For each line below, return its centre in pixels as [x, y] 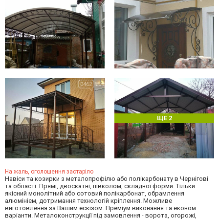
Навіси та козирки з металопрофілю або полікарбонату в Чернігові [107, 178]
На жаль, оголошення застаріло [49, 171]
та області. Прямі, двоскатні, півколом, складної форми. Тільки [100, 186]
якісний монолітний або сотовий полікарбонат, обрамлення [95, 193]
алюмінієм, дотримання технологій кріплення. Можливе [88, 200]
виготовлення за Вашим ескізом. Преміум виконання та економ [100, 208]
